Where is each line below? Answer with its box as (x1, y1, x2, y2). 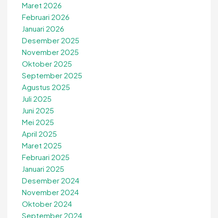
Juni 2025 (22, 106, 54, 115)
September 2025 (22, 71, 82, 80)
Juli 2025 (22, 94, 52, 104)
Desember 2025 (22, 36, 79, 45)
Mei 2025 (22, 117, 54, 127)
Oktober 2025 (22, 59, 72, 69)
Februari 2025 (22, 152, 70, 162)
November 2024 (22, 187, 79, 197)
